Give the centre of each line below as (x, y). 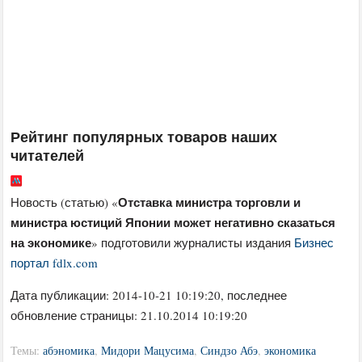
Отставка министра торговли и (210, 202)
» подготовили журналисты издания (193, 242)
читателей (48, 155)
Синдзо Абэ (229, 350)
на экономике (51, 242)
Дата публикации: (62, 295)
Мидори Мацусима (148, 350)
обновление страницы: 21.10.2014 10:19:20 (129, 315)
